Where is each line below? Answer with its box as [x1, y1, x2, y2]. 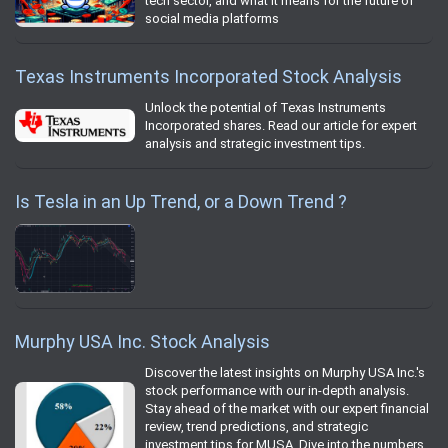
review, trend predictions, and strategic [145, 419, 368, 435]
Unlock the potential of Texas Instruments [145, 99, 386, 115]
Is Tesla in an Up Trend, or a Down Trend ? [15, 190, 347, 212]
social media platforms [145, 10, 279, 26]
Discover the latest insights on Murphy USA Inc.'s [145, 365, 425, 381]
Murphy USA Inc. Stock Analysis [15, 331, 270, 353]
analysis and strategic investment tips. [145, 135, 365, 151]
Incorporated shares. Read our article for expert [145, 117, 417, 133]
